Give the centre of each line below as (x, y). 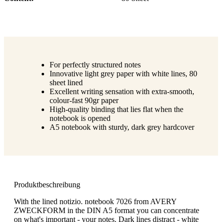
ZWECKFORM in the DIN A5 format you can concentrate (107, 210)
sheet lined (66, 82)
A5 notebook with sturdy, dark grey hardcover (122, 127)
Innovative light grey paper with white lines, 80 (123, 73)
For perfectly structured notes (95, 64)
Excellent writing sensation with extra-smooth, (122, 91)
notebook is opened (80, 118)
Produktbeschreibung (47, 184)
